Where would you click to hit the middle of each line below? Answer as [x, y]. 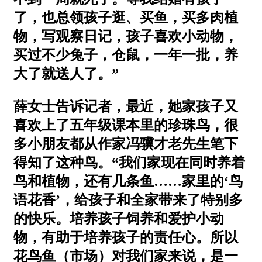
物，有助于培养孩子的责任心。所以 [126, 237]
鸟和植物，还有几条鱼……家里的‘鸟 [128, 181]
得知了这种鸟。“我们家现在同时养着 [129, 162]
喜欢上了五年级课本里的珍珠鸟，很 [126, 125]
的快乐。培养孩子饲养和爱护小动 [119, 218]
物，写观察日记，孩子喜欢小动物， [126, 36]
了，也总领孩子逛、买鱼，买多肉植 [126, 17]
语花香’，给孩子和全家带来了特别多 [128, 200]
